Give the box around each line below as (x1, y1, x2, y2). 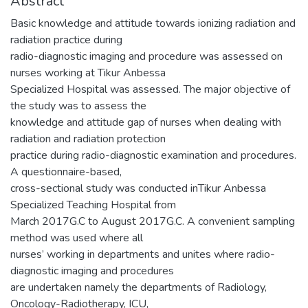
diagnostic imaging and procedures (10, 263, 174, 278)
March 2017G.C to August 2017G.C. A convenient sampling (10, 213, 295, 229)
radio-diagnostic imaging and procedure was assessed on (10, 48, 283, 64)
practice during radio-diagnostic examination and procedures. (10, 147, 296, 163)
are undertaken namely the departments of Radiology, (10, 279, 267, 295)
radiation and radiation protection (10, 131, 166, 146)
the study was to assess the (10, 98, 146, 113)
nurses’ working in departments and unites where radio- (10, 246, 275, 262)
